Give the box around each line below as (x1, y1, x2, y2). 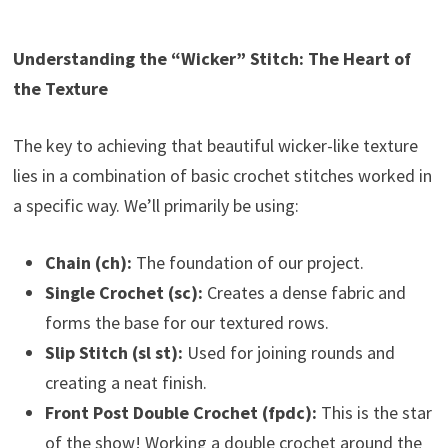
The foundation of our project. (131, 251, 364, 275)
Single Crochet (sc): (44, 281, 203, 305)
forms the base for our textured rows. (44, 311, 329, 335)
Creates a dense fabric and (202, 281, 406, 305)
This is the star (316, 401, 432, 425)
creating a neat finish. (44, 371, 207, 395)
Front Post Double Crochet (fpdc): (44, 401, 317, 425)
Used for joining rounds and (182, 341, 395, 365)
